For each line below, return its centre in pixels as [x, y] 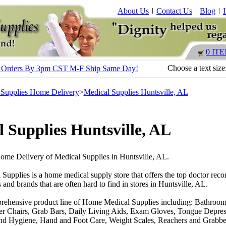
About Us [133, 11]
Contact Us [174, 11]
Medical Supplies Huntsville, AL [136, 92]
